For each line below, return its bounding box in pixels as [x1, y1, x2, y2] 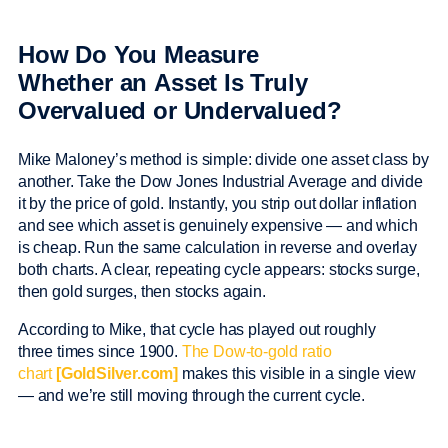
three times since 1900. [18, 343, 182, 361]
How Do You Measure [18, 41, 259, 69]
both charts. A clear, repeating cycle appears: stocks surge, [18, 261, 420, 279]
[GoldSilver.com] [55, 365, 179, 383]
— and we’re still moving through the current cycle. [18, 387, 369, 405]
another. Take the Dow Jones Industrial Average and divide [18, 173, 423, 191]
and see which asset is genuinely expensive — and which [18, 217, 418, 235]
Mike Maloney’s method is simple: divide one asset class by [18, 151, 429, 169]
